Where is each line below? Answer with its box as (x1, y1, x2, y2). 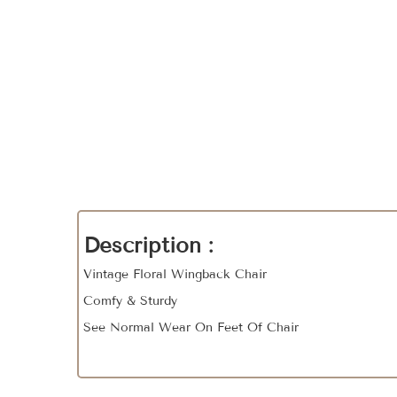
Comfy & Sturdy (83, 293, 177, 308)
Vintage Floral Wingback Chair (83, 267, 267, 282)
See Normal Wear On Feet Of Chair (83, 320, 303, 335)
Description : (83, 232, 213, 258)
